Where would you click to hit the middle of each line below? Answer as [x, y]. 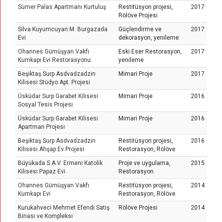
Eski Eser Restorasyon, [150, 52]
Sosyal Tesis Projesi [47, 105]
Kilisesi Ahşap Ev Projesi [51, 149]
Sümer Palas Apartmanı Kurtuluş [62, 7]
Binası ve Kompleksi [45, 216]
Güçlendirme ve [140, 29]
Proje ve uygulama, [144, 163]
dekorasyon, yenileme [149, 38]
